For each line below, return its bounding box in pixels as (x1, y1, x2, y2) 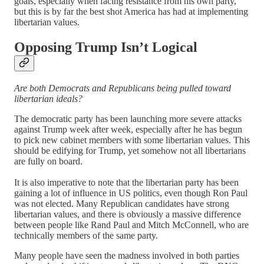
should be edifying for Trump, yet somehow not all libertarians (14, 146, 246, 156)
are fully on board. (14, 156, 82, 167)
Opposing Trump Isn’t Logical (14, 39, 197, 55)
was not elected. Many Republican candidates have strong (14, 199, 229, 209)
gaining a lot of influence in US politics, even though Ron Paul (14, 188, 247, 199)
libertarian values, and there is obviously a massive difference (14, 209, 241, 220)
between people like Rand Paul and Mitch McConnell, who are (14, 220, 249, 230)
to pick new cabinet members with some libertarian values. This (14, 135, 250, 146)
